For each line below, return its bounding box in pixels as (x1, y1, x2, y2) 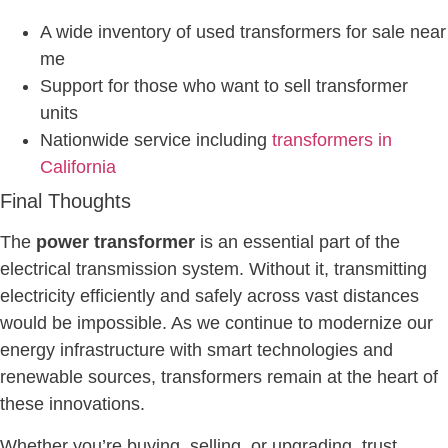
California (40, 157, 116, 178)
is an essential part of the (195, 232, 400, 253)
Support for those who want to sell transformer (40, 76, 408, 97)
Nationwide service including (40, 130, 272, 151)
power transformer (36, 232, 195, 253)
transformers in (272, 130, 392, 151)
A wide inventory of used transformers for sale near (40, 22, 446, 43)
